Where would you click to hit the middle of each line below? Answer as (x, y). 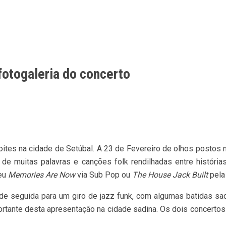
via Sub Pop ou (104, 175)
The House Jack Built (170, 175)
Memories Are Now (42, 175)
